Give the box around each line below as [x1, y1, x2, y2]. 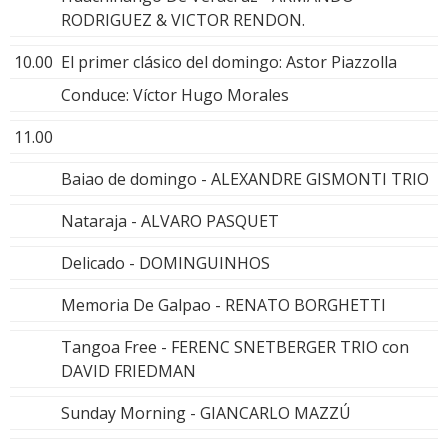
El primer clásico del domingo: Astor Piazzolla [61, 50, 397, 73]
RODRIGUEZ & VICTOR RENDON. [61, 8, 305, 31]
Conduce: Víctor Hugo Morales [61, 83, 289, 106]
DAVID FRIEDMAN [61, 359, 196, 382]
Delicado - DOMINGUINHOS [61, 251, 270, 274]
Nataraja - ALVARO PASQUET [61, 209, 279, 232]
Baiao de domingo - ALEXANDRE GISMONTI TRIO [61, 167, 429, 190]
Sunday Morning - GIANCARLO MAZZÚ [61, 401, 351, 424]
